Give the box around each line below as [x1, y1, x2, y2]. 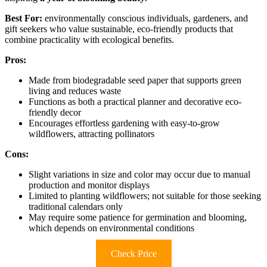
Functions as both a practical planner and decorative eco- [29, 97, 241, 107]
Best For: [5, 13, 42, 24]
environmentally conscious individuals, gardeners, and [42, 13, 248, 24]
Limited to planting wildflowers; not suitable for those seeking [29, 191, 261, 201]
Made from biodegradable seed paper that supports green [29, 75, 241, 86]
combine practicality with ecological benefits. [5, 35, 174, 45]
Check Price [110, 249, 157, 259]
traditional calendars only [29, 201, 123, 212]
